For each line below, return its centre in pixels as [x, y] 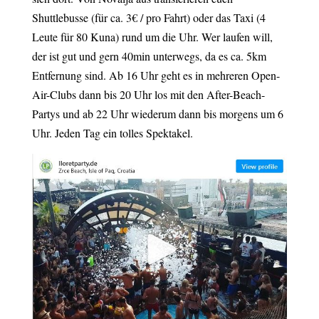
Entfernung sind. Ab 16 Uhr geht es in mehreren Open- [156, 75]
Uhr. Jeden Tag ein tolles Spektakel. [112, 132]
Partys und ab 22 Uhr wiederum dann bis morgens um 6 [157, 113]
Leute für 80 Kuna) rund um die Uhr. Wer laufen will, [152, 36]
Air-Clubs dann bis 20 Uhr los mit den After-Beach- [148, 94]
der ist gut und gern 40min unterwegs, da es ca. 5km [149, 56]
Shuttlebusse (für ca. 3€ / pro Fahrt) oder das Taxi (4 [148, 17]
